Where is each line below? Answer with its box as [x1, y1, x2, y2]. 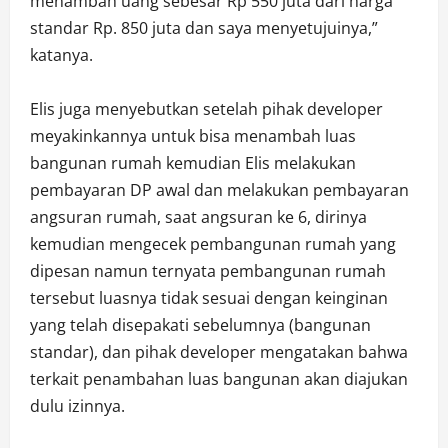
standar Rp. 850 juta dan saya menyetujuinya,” [30, 17, 378, 40]
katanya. [30, 44, 93, 67]
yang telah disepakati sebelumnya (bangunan [30, 314, 371, 337]
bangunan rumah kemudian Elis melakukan [30, 152, 356, 175]
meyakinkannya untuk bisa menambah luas [30, 125, 356, 148]
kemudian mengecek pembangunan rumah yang [30, 233, 396, 256]
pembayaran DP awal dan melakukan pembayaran [30, 179, 409, 202]
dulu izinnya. [30, 395, 125, 418]
